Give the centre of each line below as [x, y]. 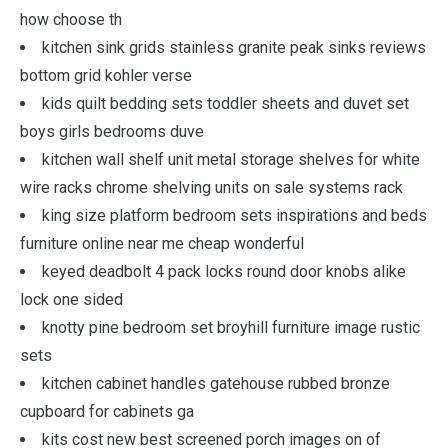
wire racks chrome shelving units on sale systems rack [211, 187]
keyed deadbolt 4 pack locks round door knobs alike [224, 271]
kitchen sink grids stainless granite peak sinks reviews [234, 47]
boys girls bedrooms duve [112, 131]
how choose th [71, 19]
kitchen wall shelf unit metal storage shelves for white [231, 159]
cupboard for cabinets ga [107, 411]
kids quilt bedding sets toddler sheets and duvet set [225, 103]
